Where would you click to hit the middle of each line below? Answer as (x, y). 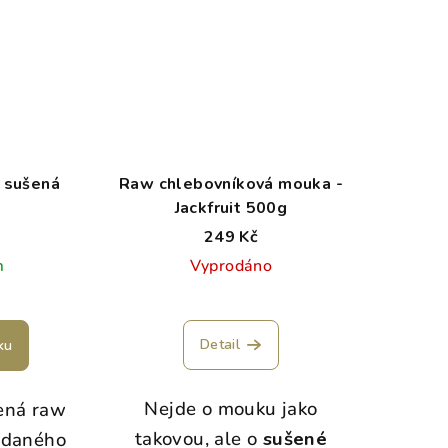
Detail (220, 344)
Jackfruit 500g (231, 207)
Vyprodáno (231, 265)
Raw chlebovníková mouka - (230, 183)
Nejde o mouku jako (231, 408)
